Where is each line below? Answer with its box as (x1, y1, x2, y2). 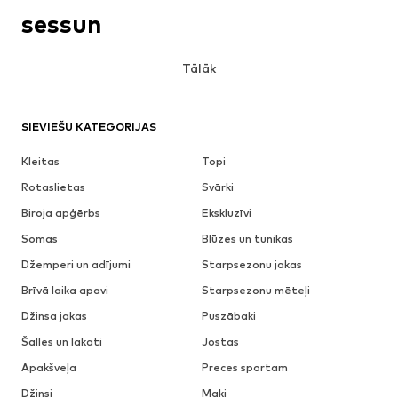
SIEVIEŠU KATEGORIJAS (21, 120, 156, 134)
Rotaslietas (21, 180, 85, 195)
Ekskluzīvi (201, 206, 251, 220)
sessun (21, 9, 102, 40)
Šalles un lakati (21, 335, 102, 349)
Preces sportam (201, 361, 288, 375)
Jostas (201, 335, 239, 349)
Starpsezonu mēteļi (201, 283, 310, 298)
